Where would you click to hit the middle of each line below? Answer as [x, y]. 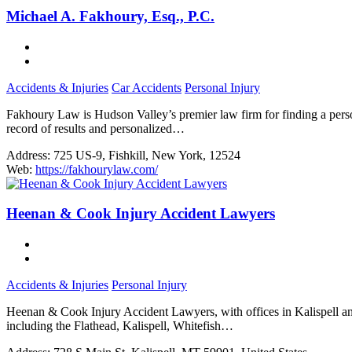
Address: [28, 155]
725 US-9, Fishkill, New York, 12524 [147, 155]
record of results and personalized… [95, 128]
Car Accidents [147, 87]
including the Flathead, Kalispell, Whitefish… [120, 326]
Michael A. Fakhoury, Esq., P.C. [110, 16]
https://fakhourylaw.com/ [97, 169]
